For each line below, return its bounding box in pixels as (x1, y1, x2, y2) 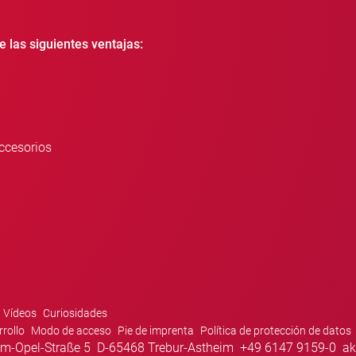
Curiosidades (43, 307, 107, 320)
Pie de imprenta (118, 324, 194, 338)
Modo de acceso (31, 324, 111, 338)
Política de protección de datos (200, 324, 351, 338)
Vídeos (3, 307, 37, 320)
